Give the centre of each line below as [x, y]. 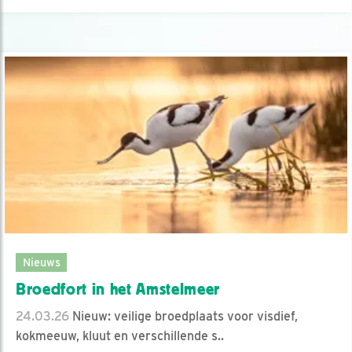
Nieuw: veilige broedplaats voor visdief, [183, 317]
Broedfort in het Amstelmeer [118, 290]
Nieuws [41, 262]
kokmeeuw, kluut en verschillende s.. [120, 336]
